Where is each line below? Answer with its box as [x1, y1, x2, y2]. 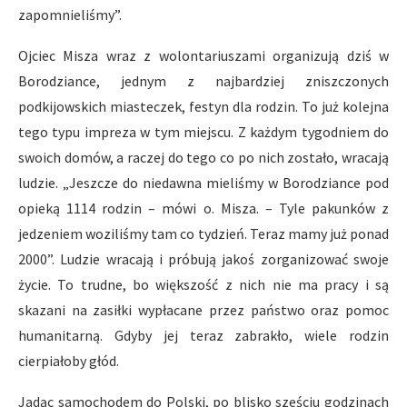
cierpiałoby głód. [18, 352, 119, 370]
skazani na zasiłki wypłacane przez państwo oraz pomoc [18, 301, 389, 319]
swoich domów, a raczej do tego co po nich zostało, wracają [18, 148, 389, 166]
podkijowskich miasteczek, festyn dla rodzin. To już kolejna [18, 97, 389, 115]
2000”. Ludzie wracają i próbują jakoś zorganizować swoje [18, 250, 389, 268]
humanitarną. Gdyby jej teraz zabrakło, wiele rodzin [18, 326, 389, 344]
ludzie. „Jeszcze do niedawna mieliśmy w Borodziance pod [18, 174, 389, 192]
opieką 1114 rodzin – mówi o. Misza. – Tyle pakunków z [18, 199, 389, 217]
